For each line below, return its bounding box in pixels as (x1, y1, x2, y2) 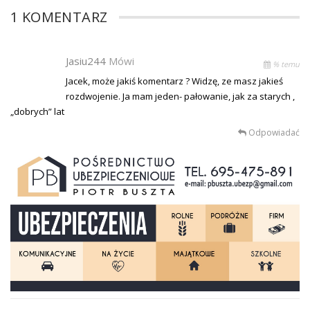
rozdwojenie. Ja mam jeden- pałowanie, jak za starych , (66, 89, 295, 102)
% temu (271, 58, 300, 69)
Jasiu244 (66, 53, 109, 68)
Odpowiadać (246, 126, 300, 138)
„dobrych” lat (10, 104, 64, 118)
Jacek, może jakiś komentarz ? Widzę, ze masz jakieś (66, 74, 283, 87)
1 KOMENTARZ (10, 7, 108, 26)
